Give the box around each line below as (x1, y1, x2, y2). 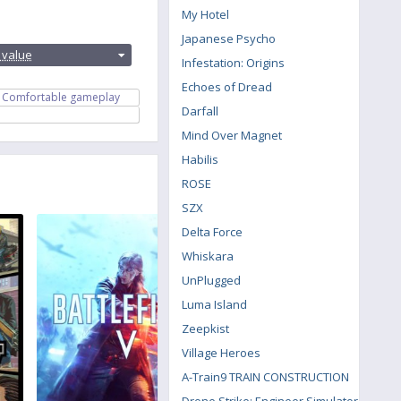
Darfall (182, 103, 218, 119)
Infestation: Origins (182, 55, 285, 71)
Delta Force (182, 224, 243, 240)
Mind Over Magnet (182, 127, 282, 143)
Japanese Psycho (182, 30, 276, 47)
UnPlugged (182, 272, 241, 288)
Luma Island (182, 296, 247, 312)
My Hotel (182, 6, 229, 22)
